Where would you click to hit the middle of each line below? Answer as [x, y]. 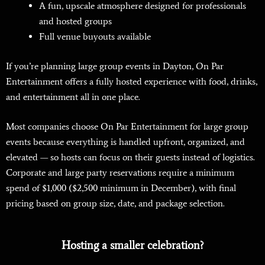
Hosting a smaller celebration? [132, 245]
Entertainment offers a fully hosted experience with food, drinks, [132, 81]
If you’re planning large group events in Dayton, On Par [115, 66]
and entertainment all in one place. [73, 97]
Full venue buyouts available [95, 36]
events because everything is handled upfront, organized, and [125, 142]
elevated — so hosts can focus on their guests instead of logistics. [130, 157]
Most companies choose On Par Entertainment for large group [127, 126]
